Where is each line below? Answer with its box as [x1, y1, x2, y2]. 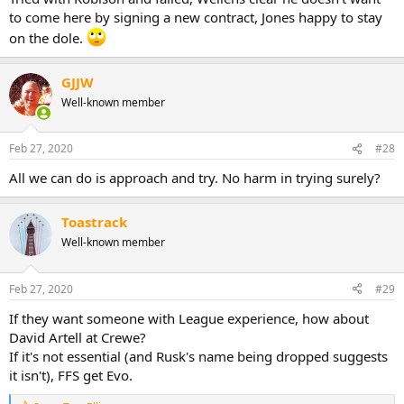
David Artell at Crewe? [9, 327, 146, 346]
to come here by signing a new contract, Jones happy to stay [9, 7, 382, 26]
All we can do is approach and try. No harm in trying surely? [9, 169, 381, 188]
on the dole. [9, 28, 87, 47]
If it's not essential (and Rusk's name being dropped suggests [9, 346, 388, 365]
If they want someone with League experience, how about [9, 308, 369, 327]
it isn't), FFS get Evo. [9, 365, 133, 384]
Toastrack [61, 213, 127, 232]
